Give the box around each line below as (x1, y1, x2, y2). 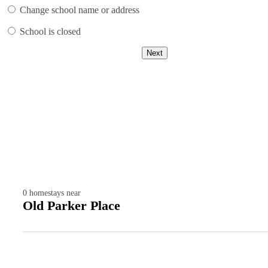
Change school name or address (20, 5, 139, 16)
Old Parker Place (23, 198, 120, 214)
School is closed (20, 26, 81, 37)
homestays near (29, 188, 81, 198)
